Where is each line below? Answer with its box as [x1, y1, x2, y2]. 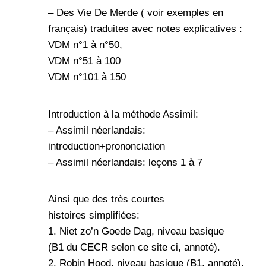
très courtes [111, 194, 164, 205]
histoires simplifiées [48, 210, 137, 221]
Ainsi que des [48, 194, 111, 205]
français [48, 23, 84, 34]
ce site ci [138, 242, 178, 254]
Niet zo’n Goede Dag [59, 226, 151, 237]
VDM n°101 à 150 [48, 71, 126, 83]
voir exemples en [144, 7, 223, 18]
